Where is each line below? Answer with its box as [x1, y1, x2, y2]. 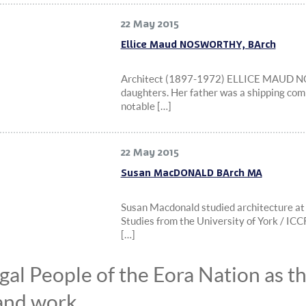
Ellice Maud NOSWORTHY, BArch [120, 38, 276, 51]
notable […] [120, 100, 171, 112]
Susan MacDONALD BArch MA [120, 167, 262, 179]
